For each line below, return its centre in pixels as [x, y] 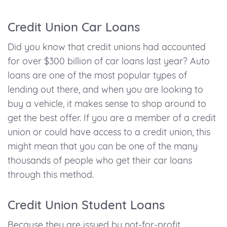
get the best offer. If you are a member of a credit [112, 118]
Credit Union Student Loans [86, 205]
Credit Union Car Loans [74, 27]
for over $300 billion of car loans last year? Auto [109, 61]
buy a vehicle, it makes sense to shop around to [107, 104]
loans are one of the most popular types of [97, 75]
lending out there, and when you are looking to [105, 90]
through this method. [51, 175]
